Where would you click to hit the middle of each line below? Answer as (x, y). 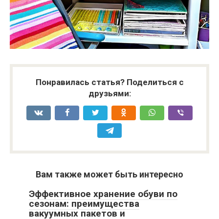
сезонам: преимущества (84, 204)
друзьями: (109, 93)
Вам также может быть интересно (109, 174)
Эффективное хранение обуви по (103, 194)
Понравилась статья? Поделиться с (109, 82)
